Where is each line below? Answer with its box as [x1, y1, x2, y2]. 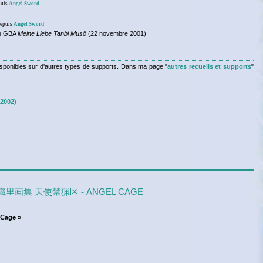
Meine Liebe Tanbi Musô [17, 30, 86, 38]
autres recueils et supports [167, 62, 252, 70]
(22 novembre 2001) [86, 30, 146, 38]
